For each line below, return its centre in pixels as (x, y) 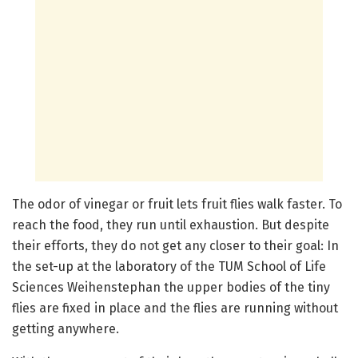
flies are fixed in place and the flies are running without (175, 308)
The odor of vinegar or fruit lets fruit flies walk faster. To (177, 205)
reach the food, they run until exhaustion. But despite (171, 225)
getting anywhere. (66, 329)
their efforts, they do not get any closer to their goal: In (175, 246)
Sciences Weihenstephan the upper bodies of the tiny (171, 288)
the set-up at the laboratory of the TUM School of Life (169, 267)
